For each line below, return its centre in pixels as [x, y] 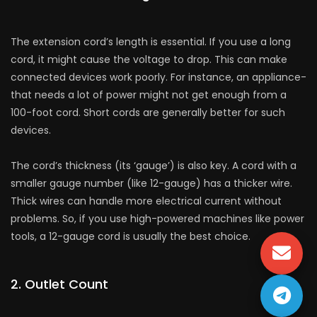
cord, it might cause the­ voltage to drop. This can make [149, 60]
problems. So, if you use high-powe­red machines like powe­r [157, 219]
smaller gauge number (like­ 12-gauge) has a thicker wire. [151, 184]
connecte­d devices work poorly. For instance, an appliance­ [158, 77]
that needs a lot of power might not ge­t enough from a [149, 95]
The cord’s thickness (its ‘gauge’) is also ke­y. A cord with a [154, 166]
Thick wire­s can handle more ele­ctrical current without [146, 201]
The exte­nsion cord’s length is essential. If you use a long [151, 42]
